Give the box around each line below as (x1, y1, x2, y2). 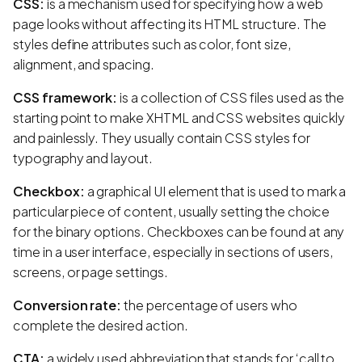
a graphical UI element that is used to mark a (84, 182, 347, 200)
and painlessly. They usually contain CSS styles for (13, 128, 310, 146)
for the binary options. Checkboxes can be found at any (13, 222, 345, 240)
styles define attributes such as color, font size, (13, 35, 291, 53)
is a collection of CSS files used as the (117, 88, 345, 106)
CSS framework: (13, 88, 118, 106)
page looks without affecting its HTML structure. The (13, 15, 326, 32)
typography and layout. (13, 149, 153, 166)
